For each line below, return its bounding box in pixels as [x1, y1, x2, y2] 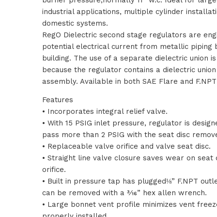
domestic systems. [42, 18, 108, 28]
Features [42, 95, 73, 104]
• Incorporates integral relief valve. [42, 107, 168, 116]
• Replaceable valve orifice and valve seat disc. [42, 141, 211, 151]
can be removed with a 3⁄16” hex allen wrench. [42, 188, 207, 197]
